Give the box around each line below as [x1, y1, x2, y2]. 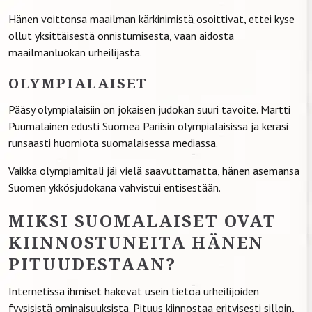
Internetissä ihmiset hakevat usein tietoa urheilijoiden [8, 283, 259, 298]
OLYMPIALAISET [8, 73, 148, 93]
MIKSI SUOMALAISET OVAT [8, 208, 277, 232]
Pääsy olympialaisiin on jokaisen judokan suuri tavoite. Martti [8, 102, 290, 116]
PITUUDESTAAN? [8, 251, 176, 275]
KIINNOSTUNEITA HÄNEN [8, 230, 265, 253]
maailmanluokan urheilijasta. [8, 45, 142, 59]
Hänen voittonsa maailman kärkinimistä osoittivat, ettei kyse [8, 11, 295, 26]
